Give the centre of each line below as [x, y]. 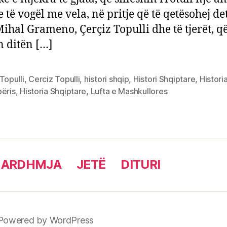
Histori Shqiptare [164, 79]
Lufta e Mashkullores [129, 91]
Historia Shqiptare [53, 91]
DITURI [141, 164]
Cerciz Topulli [54, 79]
